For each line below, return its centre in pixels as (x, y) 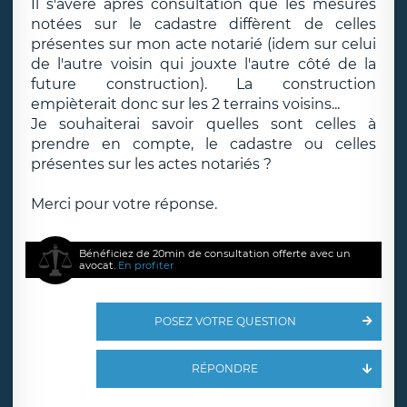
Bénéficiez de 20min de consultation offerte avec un (215, 253)
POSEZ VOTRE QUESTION (225, 321)
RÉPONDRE (225, 368)
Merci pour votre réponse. (124, 204)
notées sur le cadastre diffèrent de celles (203, 24)
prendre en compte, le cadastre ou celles (203, 144)
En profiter (146, 265)
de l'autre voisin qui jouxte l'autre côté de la (203, 64)
